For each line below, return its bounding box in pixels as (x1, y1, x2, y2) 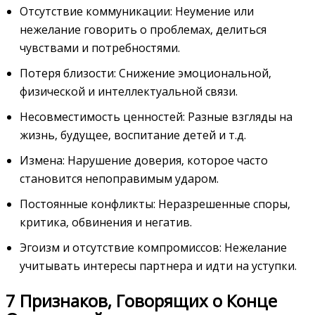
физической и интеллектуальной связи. (20, 83, 238, 99)
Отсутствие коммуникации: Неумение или (20, 3, 254, 19)
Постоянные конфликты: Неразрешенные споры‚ (20, 195, 290, 212)
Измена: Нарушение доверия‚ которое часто (20, 152, 268, 168)
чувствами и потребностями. (20, 39, 180, 56)
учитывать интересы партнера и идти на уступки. (20, 257, 297, 274)
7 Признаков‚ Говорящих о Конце (6, 288, 277, 312)
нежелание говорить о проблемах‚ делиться (20, 21, 266, 37)
